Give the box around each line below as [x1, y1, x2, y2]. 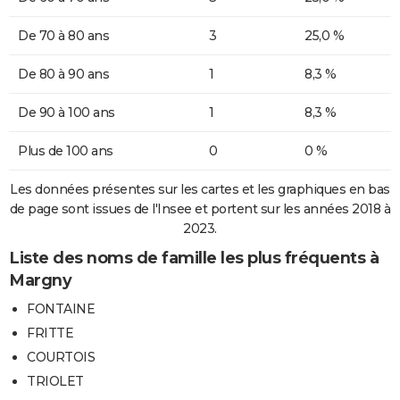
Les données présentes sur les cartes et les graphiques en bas [10, 180, 390, 197]
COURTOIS [27, 348, 95, 365]
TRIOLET [27, 372, 84, 389]
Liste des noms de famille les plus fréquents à [9, 247, 379, 268]
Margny [9, 270, 71, 290]
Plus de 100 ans [18, 142, 113, 159]
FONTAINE [27, 300, 95, 317]
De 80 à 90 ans [18, 65, 109, 82]
